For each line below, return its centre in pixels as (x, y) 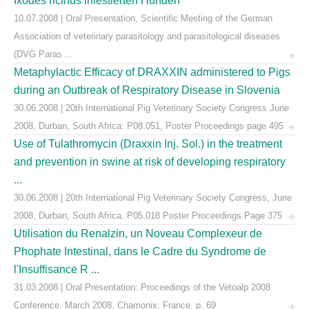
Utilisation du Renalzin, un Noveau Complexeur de (138, 233)
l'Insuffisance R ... (57, 269)
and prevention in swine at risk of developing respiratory (150, 162)
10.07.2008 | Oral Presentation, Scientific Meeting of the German (143, 18)
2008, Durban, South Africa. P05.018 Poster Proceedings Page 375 (148, 216)
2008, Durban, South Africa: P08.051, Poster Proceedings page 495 (149, 126)
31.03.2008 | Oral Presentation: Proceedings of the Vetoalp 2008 (142, 287)
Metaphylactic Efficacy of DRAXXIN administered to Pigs (152, 72)
